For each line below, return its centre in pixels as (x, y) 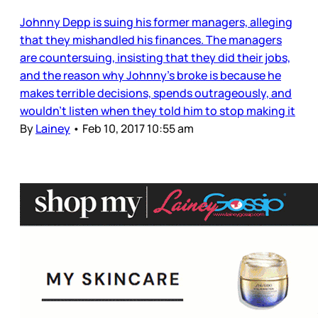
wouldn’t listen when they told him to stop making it (158, 110)
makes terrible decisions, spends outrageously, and (156, 93)
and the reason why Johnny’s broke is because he (150, 75)
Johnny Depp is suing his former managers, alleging (156, 22)
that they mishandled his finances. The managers (151, 39)
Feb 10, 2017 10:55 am (138, 128)
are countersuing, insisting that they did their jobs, (155, 57)
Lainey (53, 128)
